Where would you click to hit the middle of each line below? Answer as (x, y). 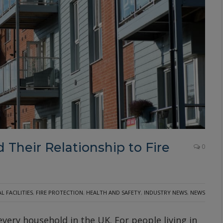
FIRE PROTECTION (59, 192)
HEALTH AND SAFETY (113, 192)
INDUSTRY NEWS (166, 192)
